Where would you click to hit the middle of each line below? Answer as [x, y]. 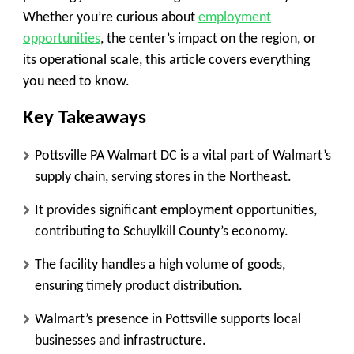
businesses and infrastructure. [121, 341]
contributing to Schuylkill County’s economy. [162, 232]
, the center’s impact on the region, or [208, 39]
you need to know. [76, 82]
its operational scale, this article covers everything [166, 60]
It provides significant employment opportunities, [176, 210]
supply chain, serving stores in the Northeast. [163, 177]
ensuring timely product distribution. [139, 286]
